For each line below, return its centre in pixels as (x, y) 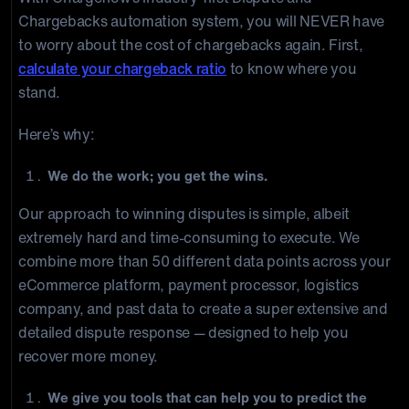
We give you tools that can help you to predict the (207, 397)
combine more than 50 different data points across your (204, 261)
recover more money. (88, 356)
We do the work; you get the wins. (157, 175)
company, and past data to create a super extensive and (203, 309)
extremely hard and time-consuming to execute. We (189, 237)
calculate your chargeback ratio (123, 68)
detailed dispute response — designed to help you (184, 332)
